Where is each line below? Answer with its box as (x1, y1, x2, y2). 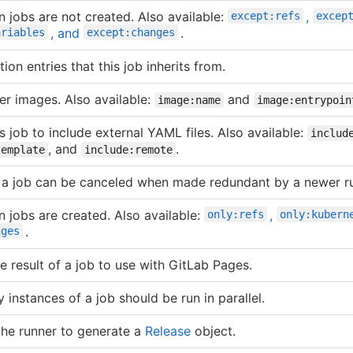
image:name (158, 93, 221, 106)
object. (191, 322, 236, 339)
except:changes (87, 25, 175, 39)
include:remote (84, 143, 173, 156)
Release (145, 322, 191, 339)
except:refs (231, 9, 300, 22)
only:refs (207, 207, 264, 221)
